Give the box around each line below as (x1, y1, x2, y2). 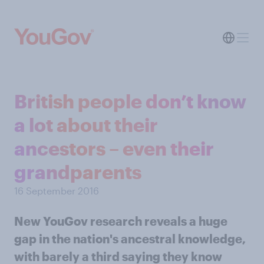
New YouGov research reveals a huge (14, 214, 227, 228)
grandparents (14, 161, 141, 183)
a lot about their (14, 114, 158, 136)
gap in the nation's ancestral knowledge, (14, 232, 246, 246)
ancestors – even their (14, 137, 214, 159)
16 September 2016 (14, 185, 99, 196)
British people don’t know (14, 90, 246, 112)
